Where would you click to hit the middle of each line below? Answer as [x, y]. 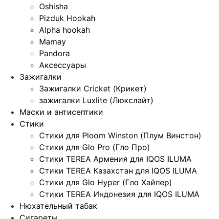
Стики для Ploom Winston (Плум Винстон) [120, 136]
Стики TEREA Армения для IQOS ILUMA [115, 159]
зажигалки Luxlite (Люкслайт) [96, 100]
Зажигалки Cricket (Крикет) [93, 89]
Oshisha [54, 7]
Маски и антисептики [61, 112]
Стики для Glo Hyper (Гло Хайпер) [106, 183]
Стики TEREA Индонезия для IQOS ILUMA [119, 194]
